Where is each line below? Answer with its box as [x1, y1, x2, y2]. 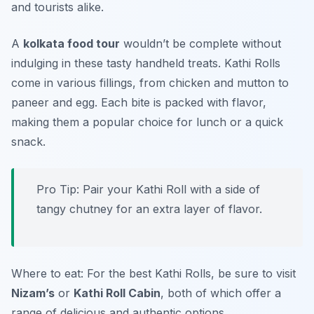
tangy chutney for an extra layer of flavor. [36, 202, 262, 217]
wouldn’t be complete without [120, 36, 281, 51]
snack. [11, 135, 46, 149]
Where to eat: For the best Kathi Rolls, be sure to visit [11, 266, 296, 281]
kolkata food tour [23, 36, 120, 51]
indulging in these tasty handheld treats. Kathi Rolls [11, 56, 280, 71]
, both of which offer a [161, 286, 281, 301]
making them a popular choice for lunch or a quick [11, 115, 283, 130]
